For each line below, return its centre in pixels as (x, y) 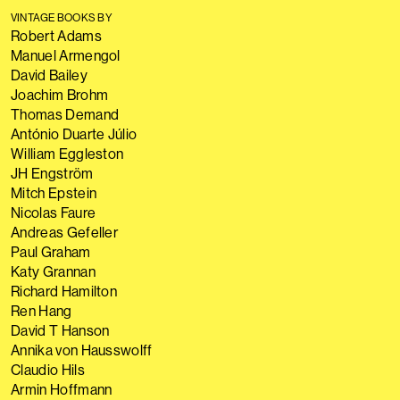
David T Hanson (60, 330)
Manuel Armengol (66, 55)
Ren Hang (42, 311)
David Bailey (49, 75)
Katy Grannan (53, 271)
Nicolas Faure (54, 212)
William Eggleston (67, 154)
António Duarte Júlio (74, 134)
